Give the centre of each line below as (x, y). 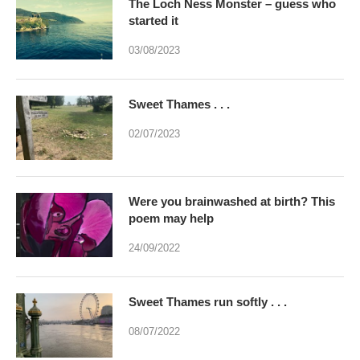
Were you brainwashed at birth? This (232, 202)
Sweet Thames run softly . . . (208, 302)
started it (153, 21)
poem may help (171, 219)
